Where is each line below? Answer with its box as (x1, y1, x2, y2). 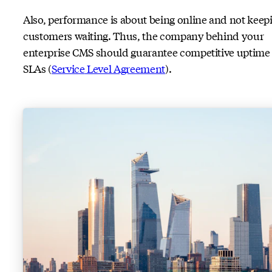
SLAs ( (23, 61, 52, 76)
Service (51, 61, 85, 76)
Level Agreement (84, 61, 165, 76)
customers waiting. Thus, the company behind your (23, 28, 264, 44)
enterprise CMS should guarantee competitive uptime (23, 44, 270, 60)
